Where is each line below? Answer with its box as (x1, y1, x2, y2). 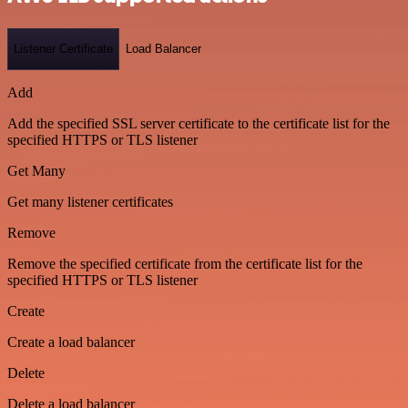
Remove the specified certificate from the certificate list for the (7, 255, 362, 271)
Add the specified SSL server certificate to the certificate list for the (7, 115, 390, 131)
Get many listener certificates (7, 193, 173, 209)
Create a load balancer (7, 333, 135, 350)
